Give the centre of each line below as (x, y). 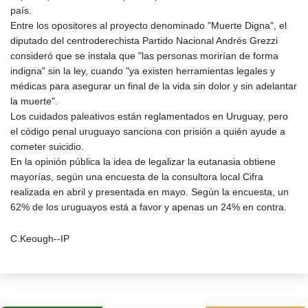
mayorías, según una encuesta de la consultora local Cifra (137, 177)
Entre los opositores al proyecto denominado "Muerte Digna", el (148, 26)
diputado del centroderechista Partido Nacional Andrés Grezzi (144, 41)
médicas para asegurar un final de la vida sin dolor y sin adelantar (154, 86)
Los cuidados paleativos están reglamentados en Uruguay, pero (149, 117)
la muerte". (34, 101)
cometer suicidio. (47, 147)
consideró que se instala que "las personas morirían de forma (144, 56)
